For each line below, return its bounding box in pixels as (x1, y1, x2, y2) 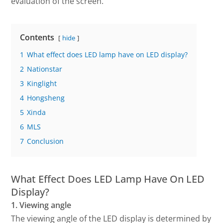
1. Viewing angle (11, 199, 72, 211)
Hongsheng (27, 93, 65, 103)
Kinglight (27, 78, 57, 88)
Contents (20, 31, 55, 43)
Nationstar (27, 64, 63, 74)
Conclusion (27, 136, 64, 146)
